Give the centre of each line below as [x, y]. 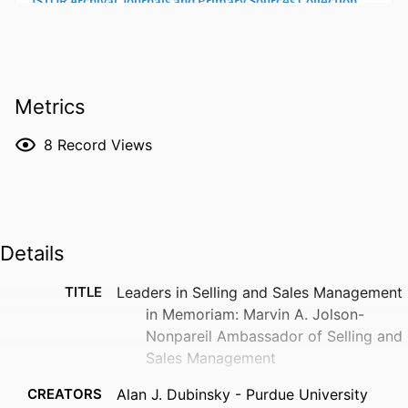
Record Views [105, 144]
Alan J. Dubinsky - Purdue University [242, 394]
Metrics [50, 106]
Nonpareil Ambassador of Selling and [274, 336]
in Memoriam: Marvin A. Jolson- [255, 314]
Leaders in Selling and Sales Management [260, 292]
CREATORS [65, 393]
